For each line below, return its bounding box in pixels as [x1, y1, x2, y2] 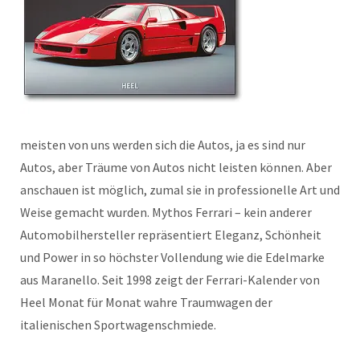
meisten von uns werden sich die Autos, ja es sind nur [20, 137, 305, 153]
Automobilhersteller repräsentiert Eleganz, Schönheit [20, 227, 321, 243]
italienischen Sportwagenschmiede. [20, 317, 216, 333]
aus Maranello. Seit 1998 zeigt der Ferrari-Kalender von [20, 272, 320, 288]
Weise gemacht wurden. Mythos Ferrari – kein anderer [20, 204, 312, 220]
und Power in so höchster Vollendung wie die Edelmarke [20, 249, 325, 265]
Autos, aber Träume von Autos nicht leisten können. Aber [20, 159, 332, 175]
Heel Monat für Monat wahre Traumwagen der [20, 294, 272, 310]
